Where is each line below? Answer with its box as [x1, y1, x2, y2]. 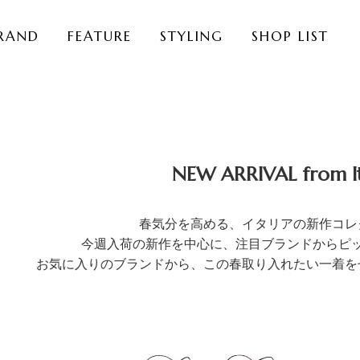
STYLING [160, 27, 223, 45]
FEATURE [67, 27, 132, 45]
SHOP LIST [252, 27, 329, 45]
